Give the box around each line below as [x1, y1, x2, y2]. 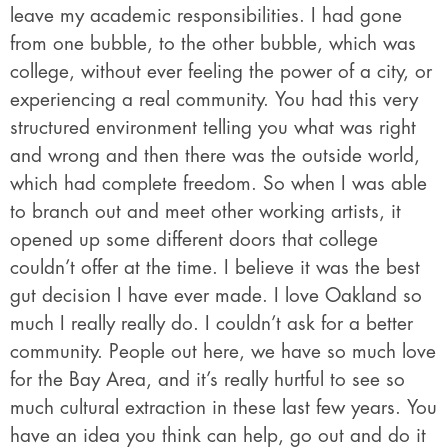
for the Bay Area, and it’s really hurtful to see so [10, 370, 405, 390]
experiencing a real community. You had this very [10, 90, 418, 110]
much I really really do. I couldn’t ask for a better [10, 314, 413, 334]
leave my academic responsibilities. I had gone [10, 6, 402, 26]
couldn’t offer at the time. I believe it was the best [10, 258, 420, 278]
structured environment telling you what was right [10, 118, 416, 138]
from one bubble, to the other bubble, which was [10, 34, 416, 54]
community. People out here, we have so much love [10, 342, 436, 362]
